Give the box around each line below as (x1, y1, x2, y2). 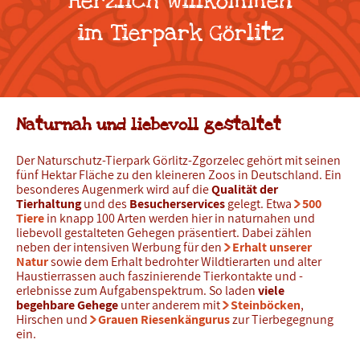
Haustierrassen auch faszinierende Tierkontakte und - (16, 268, 303, 284)
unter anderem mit (118, 297, 223, 313)
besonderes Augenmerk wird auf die (16, 181, 211, 198)
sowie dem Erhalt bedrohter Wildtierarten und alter (48, 253, 321, 270)
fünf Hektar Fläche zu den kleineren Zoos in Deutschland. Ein (16, 166, 342, 183)
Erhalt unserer (232, 239, 312, 256)
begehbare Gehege (16, 297, 118, 313)
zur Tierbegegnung (230, 311, 333, 328)
